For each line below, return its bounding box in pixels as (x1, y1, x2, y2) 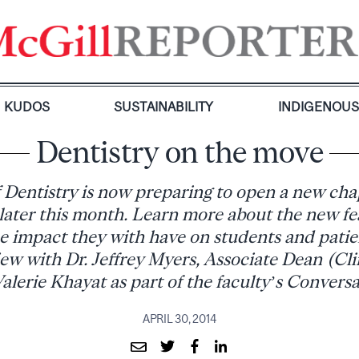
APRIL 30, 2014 (142, 312, 217, 325)
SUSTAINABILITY (114, 99, 214, 114)
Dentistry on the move (36, 135, 323, 169)
